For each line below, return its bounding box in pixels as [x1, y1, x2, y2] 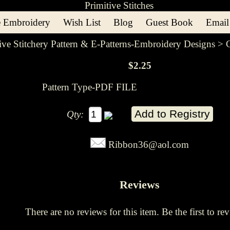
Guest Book [145, 17, 193, 28]
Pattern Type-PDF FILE [42, 82, 137, 92]
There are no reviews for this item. [25, 206, 162, 217]
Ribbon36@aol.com [108, 139, 189, 150]
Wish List [63, 17, 101, 28]
